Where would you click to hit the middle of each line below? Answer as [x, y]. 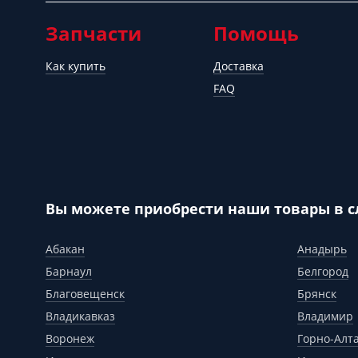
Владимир [325, 316]
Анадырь [322, 249]
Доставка [239, 66]
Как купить [76, 66]
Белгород [323, 271]
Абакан [65, 249]
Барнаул [69, 271]
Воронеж [70, 338]
